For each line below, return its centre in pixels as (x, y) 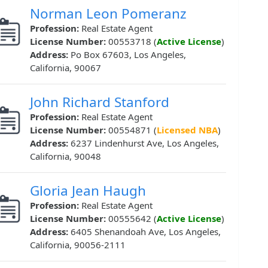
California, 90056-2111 (78, 245)
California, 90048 (66, 156)
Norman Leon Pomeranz (108, 14)
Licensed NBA (187, 130)
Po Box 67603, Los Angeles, (128, 55)
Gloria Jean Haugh (88, 191)
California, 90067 (66, 68)
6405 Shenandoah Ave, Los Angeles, (146, 232)
